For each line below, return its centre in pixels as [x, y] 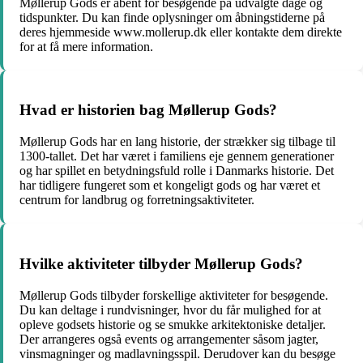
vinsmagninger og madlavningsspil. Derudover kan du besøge [177, 353]
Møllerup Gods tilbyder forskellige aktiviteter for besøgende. [174, 295]
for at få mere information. [86, 46]
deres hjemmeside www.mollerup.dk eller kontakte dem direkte [181, 32]
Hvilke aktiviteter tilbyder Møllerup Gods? [161, 263]
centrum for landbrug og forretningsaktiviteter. [137, 200]
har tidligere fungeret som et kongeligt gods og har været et [170, 186]
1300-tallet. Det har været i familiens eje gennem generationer [177, 156]
